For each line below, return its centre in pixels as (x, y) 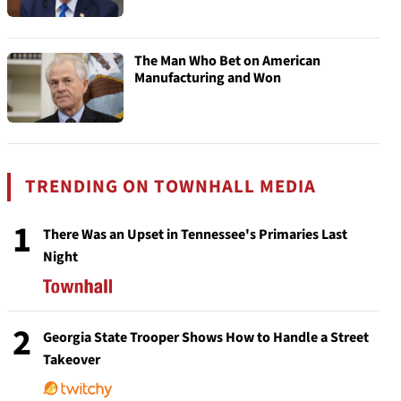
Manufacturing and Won (208, 78)
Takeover (72, 360)
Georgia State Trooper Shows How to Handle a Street (206, 337)
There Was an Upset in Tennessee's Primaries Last (195, 235)
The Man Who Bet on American (227, 61)
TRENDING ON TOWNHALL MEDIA (171, 187)
